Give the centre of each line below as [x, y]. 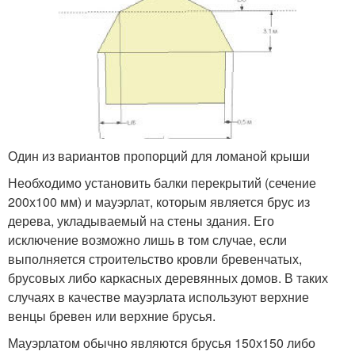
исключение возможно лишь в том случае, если [147, 239]
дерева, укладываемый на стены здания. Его [141, 220]
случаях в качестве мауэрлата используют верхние [158, 296]
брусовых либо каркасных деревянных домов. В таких [168, 277]
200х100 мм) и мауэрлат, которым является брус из [159, 201]
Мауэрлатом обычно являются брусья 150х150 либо [162, 342]
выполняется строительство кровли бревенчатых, [155, 258]
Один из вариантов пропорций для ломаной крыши [159, 155]
